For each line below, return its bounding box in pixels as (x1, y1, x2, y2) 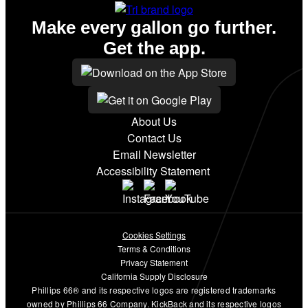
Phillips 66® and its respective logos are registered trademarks (32, 284, 276, 296)
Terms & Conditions (118, 243, 190, 255)
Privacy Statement (120, 256, 188, 269)
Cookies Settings (122, 229, 186, 241)
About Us (131, 113, 177, 130)
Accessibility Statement (96, 163, 212, 179)
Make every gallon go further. (32, 17, 276, 38)
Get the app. (102, 38, 206, 59)
